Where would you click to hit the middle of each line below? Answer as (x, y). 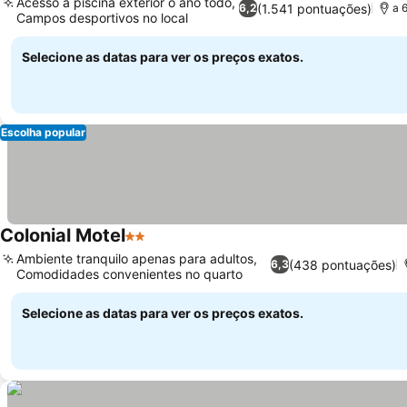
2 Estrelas (159, 245)
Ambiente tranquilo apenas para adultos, (137, 258)
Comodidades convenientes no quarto (129, 274)
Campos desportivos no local (102, 18)
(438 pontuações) (342, 264)
